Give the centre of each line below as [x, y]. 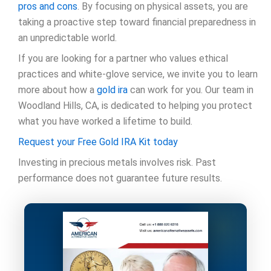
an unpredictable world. [67, 38]
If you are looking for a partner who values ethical [123, 59]
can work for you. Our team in [191, 90]
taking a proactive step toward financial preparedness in [137, 22]
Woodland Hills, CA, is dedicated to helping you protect [135, 106]
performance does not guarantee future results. [120, 178]
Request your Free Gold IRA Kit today [98, 142]
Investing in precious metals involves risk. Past [117, 163]
